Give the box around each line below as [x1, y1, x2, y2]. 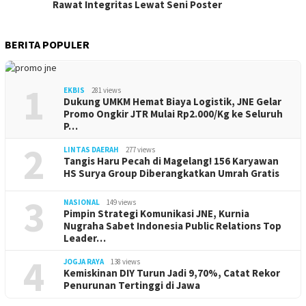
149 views [107, 197, 136, 207]
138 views [111, 256, 140, 266]
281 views [92, 85, 121, 95]
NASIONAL [64, 197, 100, 207]
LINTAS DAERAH [64, 144, 119, 154]
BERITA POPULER [5, 37, 89, 51]
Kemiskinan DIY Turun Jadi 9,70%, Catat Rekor [64, 266, 280, 279]
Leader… [64, 231, 106, 245]
